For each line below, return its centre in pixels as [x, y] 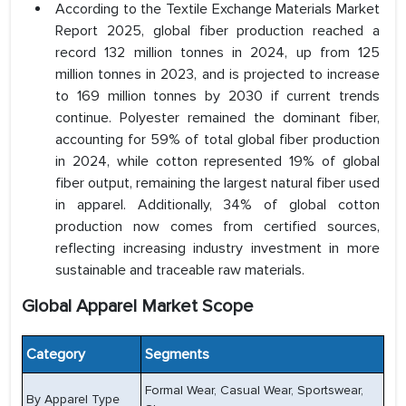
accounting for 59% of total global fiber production [217, 140]
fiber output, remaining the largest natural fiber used [217, 184]
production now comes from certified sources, [217, 227]
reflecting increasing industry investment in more [217, 249]
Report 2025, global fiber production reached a [217, 31]
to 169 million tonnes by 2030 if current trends [217, 97]
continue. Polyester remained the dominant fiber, [217, 118]
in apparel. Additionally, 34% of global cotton [217, 205]
